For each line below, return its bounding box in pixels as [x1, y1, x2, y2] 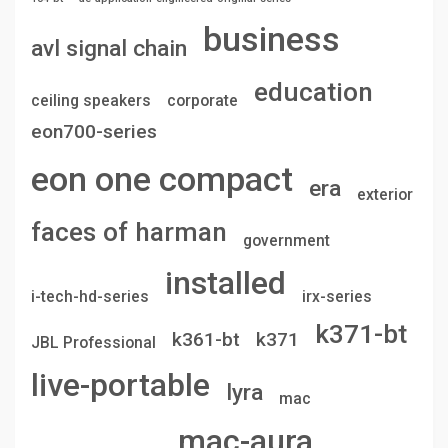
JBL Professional [31, 333, 156, 352]
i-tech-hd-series [31, 287, 149, 306]
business [203, 19, 340, 59]
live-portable [31, 366, 210, 404]
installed [165, 264, 286, 302]
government [243, 231, 330, 250]
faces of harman [31, 217, 227, 247]
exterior [357, 185, 413, 204]
